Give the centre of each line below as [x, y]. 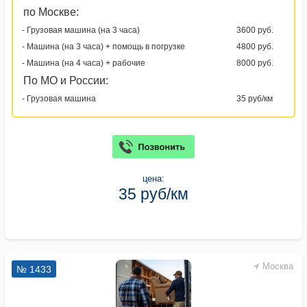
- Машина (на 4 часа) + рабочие [84, 63]
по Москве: [51, 12]
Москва [278, 266]
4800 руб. [255, 46]
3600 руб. [255, 30]
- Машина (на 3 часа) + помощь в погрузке [103, 46]
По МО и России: [66, 80]
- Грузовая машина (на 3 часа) [81, 30]
